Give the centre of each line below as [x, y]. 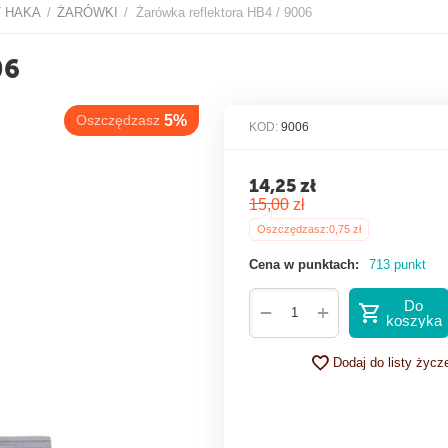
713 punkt [397, 264]
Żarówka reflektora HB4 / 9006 [224, 12]
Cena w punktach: [304, 264]
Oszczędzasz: [293, 228]
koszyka [413, 320]
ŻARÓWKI [87, 12]
